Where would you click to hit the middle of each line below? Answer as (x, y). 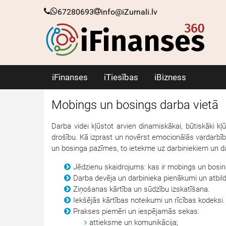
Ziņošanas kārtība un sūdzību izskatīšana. (142, 189)
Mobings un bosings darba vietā (135, 105)
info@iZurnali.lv (129, 12)
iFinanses (70, 77)
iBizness (170, 77)
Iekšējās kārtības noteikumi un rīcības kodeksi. (149, 200)
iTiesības (121, 77)
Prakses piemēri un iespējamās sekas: (136, 211)
